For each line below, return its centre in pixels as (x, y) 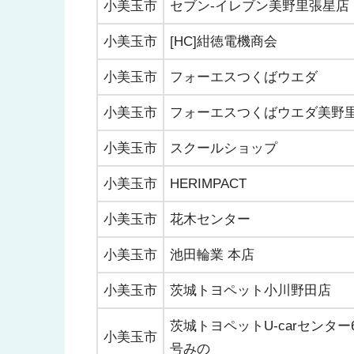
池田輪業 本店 (212, 254)
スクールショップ (224, 148)
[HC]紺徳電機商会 (224, 41)
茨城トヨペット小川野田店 (250, 290)
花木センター (210, 219)
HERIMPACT (208, 183)
